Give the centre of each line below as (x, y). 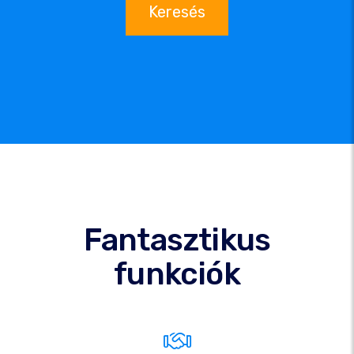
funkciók (177, 274)
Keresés (177, 11)
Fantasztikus (177, 240)
